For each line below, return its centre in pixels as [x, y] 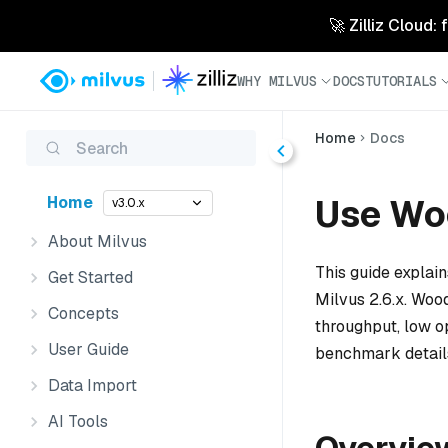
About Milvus [97, 241]
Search [102, 148]
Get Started [90, 277]
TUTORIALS [401, 80]
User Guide [88, 349]
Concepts [83, 313]
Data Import [92, 385]
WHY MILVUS [277, 80]
